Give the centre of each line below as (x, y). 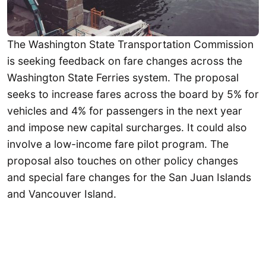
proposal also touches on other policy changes (123, 160)
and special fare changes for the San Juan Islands (129, 177)
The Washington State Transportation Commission (130, 44)
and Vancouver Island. (62, 194)
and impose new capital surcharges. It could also (127, 127)
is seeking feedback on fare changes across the (125, 61)
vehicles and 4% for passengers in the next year (125, 110)
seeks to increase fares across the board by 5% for (133, 94)
